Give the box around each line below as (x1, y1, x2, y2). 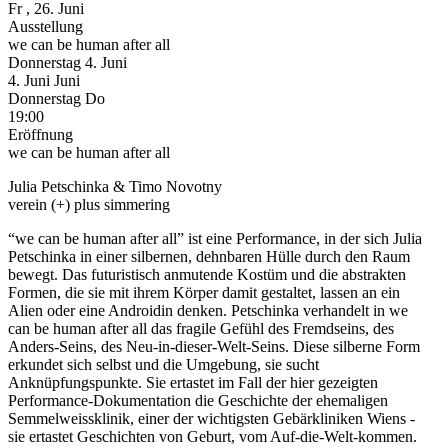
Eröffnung (8, 125, 73, 143)
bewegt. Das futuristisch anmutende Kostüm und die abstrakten (8, 265, 406, 283)
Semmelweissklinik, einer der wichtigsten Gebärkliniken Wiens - (8, 409, 415, 427)
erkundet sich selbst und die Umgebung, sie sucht (8, 355, 319, 373)
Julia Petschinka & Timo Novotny (8, 177, 222, 195)
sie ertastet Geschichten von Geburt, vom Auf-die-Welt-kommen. (8, 427, 417, 445)
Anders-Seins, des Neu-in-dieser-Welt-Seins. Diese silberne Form (8, 337, 420, 355)
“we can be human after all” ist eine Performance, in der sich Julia (8, 229, 422, 247)
